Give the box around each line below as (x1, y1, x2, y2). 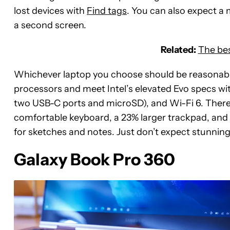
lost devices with (14, 5, 87, 16)
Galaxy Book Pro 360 (14, 149, 175, 169)
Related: (160, 44, 196, 55)
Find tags (87, 5, 127, 16)
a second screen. (14, 19, 86, 31)
